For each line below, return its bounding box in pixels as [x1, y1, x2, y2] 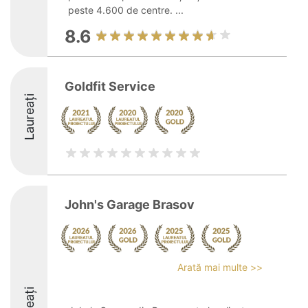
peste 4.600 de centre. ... [68, 4, 184, 16]
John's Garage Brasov [65, 197, 195, 212]
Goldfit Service [65, 79, 155, 93]
